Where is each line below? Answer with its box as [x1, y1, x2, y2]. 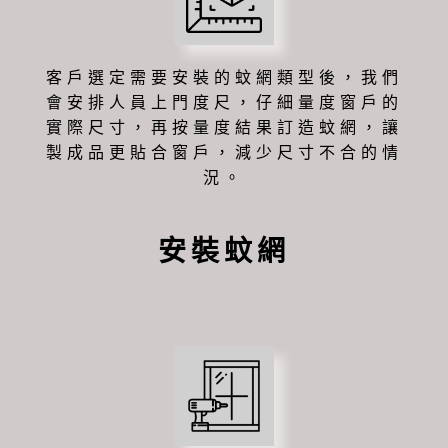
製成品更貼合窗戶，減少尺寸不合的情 [45, 143, 403, 161]
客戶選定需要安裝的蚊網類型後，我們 [45, 68, 403, 86]
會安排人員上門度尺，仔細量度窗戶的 [45, 93, 403, 111]
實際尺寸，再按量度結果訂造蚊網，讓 [45, 118, 403, 136]
